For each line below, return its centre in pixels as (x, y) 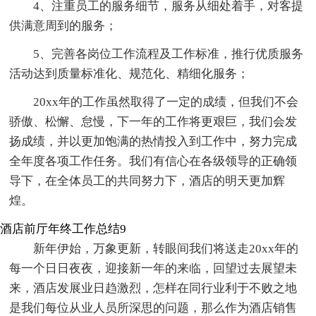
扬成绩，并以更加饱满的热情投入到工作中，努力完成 (153, 142)
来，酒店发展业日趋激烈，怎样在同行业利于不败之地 (153, 288)
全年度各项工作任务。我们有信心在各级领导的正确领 (153, 162)
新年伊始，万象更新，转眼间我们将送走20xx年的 (166, 249)
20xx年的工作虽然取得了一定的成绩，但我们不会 (166, 102)
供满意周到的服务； (63, 26)
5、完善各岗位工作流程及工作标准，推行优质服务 (169, 54)
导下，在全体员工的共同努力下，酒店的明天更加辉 (147, 181)
